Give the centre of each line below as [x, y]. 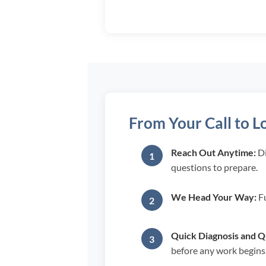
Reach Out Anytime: [213, 153]
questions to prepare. [214, 167]
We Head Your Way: [213, 197]
